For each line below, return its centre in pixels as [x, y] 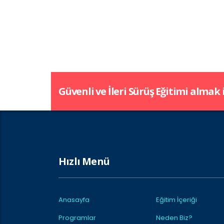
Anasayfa [74, 200]
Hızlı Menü [84, 161]
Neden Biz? [174, 218]
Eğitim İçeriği [176, 200]
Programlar [77, 218]
